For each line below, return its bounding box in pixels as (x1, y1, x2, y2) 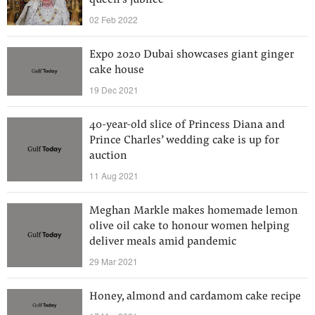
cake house (89, 65, 144, 76)
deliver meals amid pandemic (89, 236, 236, 247)
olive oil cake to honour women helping (89, 221, 290, 232)
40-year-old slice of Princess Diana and (89, 120, 285, 131)
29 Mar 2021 (89, 255, 138, 267)
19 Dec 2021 (89, 84, 139, 96)
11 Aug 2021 (89, 169, 139, 181)
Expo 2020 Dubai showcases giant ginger (89, 49, 294, 60)
